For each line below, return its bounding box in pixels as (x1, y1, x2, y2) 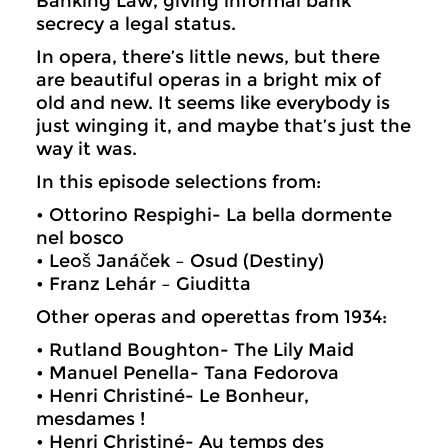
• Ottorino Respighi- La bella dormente (36, 204, 392, 226)
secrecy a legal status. (36, 13, 236, 35)
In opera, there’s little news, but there (36, 46, 380, 68)
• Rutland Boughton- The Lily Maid (36, 339, 354, 361)
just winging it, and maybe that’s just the (36, 115, 411, 137)
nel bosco (36, 227, 124, 249)
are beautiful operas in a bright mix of (36, 69, 381, 91)
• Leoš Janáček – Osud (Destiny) (36, 250, 324, 272)
